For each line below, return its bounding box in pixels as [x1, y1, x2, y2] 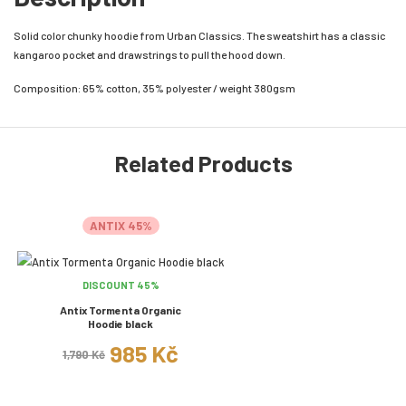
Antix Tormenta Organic [60, 303, 181, 316]
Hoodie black [88, 316, 153, 330]
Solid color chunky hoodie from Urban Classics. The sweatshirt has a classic [14, 28, 385, 42]
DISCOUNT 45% [82, 278, 159, 291]
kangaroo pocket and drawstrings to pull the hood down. [14, 47, 285, 61]
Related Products [113, 148, 293, 177]
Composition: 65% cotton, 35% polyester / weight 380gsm [14, 81, 295, 94]
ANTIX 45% [89, 217, 152, 233]
